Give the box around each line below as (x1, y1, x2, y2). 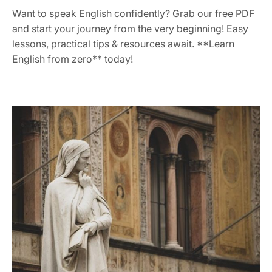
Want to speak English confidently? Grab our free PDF (12, 7, 254, 20)
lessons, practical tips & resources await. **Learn (12, 38, 234, 50)
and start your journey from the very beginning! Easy (12, 22, 248, 35)
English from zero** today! (12, 53, 133, 66)
